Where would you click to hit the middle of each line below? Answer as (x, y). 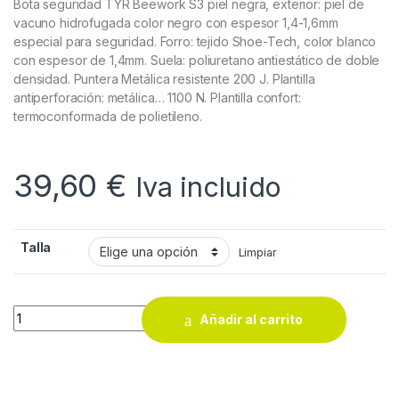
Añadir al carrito (252, 320)
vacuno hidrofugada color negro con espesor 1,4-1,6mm (176, 22)
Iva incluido (208, 186)
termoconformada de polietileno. (108, 116)
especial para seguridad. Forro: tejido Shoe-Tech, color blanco (195, 41)
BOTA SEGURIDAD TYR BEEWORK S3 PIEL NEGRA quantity (194, 312)
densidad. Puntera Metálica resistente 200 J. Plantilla (164, 78)
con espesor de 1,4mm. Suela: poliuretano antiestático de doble (197, 60)
